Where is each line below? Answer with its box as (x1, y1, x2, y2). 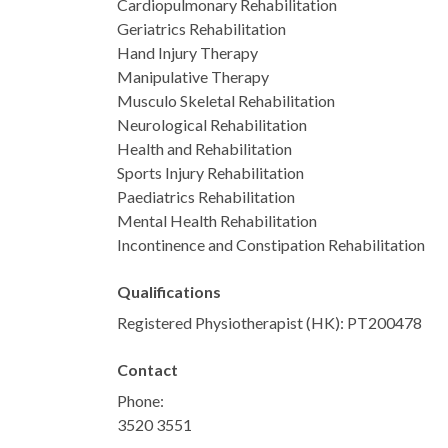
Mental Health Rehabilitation (117, 210, 317, 230)
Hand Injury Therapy (117, 42, 258, 62)
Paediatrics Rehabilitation (117, 186, 295, 206)
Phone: (117, 390, 164, 410)
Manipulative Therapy (117, 66, 269, 86)
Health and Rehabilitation (117, 138, 292, 158)
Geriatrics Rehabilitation (117, 18, 286, 38)
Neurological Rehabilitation (117, 114, 307, 134)
